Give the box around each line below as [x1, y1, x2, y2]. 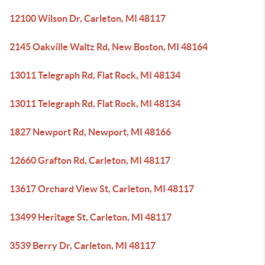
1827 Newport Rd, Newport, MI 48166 [9, 127, 171, 137]
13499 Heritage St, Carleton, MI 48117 [9, 212, 172, 222]
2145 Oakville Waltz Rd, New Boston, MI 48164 [9, 41, 208, 52]
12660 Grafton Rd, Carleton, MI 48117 [9, 155, 170, 166]
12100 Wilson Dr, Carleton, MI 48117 [9, 13, 166, 24]
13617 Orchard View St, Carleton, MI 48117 [9, 183, 194, 194]
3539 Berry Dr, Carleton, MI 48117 [9, 240, 156, 251]
